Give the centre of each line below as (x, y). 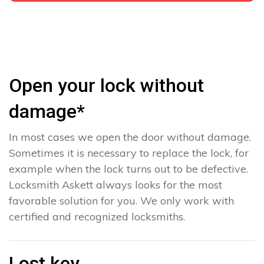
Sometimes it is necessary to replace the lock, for (129, 153)
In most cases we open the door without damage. (130, 137)
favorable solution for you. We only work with (121, 201)
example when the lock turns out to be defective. (128, 169)
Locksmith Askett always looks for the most (115, 185)
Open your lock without (106, 86)
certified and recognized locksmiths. (97, 217)
